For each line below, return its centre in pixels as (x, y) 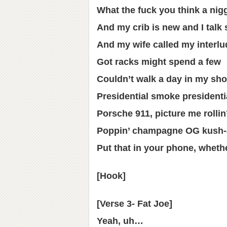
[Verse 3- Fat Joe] (135, 204)
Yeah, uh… (120, 221)
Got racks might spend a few (159, 62)
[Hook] (111, 176)
